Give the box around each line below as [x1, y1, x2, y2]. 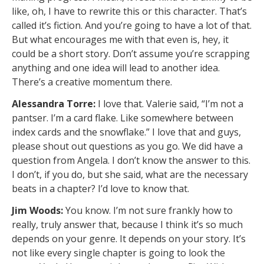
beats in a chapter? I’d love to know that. [12, 182, 192, 196]
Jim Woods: [12, 203, 65, 217]
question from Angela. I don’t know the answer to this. [12, 154, 250, 167]
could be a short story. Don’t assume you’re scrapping [12, 47, 250, 61]
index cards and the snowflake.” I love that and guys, [12, 126, 241, 139]
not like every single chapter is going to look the [12, 246, 225, 259]
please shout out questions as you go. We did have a [12, 140, 243, 153]
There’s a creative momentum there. [12, 75, 174, 89]
